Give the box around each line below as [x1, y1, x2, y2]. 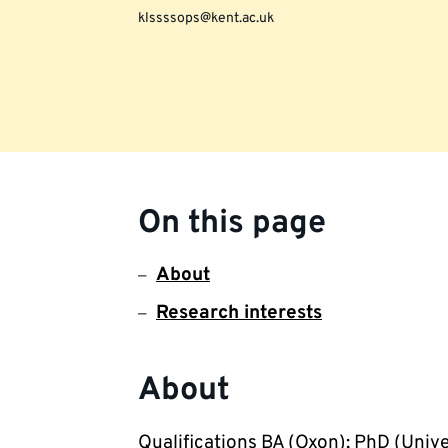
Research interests [156, 301, 322, 326]
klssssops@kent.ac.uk [138, 9, 274, 27]
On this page [138, 203, 326, 244]
